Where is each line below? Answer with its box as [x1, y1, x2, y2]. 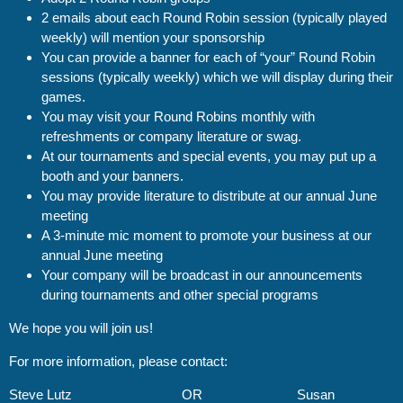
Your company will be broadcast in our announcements [41, 266, 363, 282]
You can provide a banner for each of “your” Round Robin [41, 49, 375, 65]
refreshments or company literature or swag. [41, 128, 301, 144]
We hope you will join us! [9, 319, 153, 336]
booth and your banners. [41, 167, 184, 184]
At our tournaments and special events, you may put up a [41, 148, 376, 164]
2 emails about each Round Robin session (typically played [41, 9, 387, 25]
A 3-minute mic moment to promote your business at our [41, 227, 372, 243]
